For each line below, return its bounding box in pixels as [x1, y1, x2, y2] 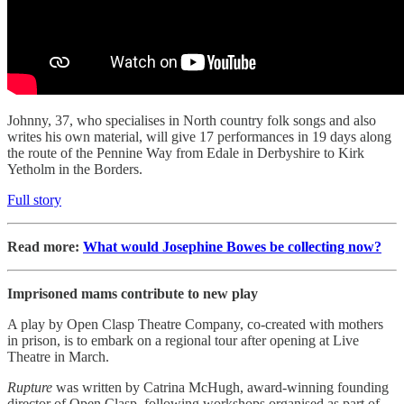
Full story [7, 192, 61, 208]
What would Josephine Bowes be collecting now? [83, 239, 381, 255]
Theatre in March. [7, 349, 109, 365]
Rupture [7, 380, 52, 396]
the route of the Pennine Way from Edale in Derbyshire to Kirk [7, 145, 364, 161]
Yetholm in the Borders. [7, 161, 142, 178]
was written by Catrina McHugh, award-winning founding [52, 380, 389, 396]
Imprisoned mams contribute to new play [7, 286, 258, 302]
